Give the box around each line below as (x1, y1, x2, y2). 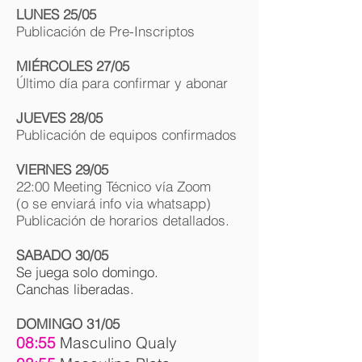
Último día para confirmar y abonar (16, 74, 232, 91)
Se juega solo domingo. (16, 263, 158, 280)
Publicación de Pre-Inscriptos (16, 23, 195, 40)
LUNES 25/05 (16, 6, 96, 23)
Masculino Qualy (60, 333, 177, 352)
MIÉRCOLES (16, 57, 92, 74)
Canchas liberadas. (16, 280, 134, 297)
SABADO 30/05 (16, 246, 108, 263)
